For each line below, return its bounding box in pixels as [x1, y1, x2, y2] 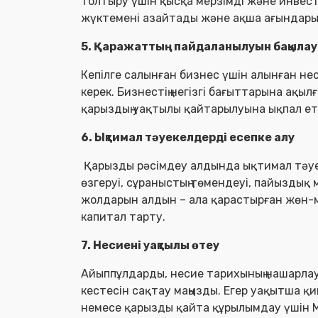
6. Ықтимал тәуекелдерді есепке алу [81, 131, 295, 144]
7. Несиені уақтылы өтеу [81, 238, 219, 252]
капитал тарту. [81, 210, 165, 224]
